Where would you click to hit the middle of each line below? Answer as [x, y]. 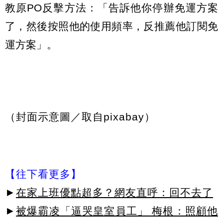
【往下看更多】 [43, 174]
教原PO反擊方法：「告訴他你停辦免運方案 [111, 7]
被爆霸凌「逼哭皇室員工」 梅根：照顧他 [117, 211]
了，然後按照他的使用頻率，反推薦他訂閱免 [111, 26]
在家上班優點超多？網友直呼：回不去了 [114, 193]
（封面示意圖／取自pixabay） [80, 116]
